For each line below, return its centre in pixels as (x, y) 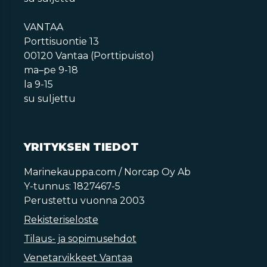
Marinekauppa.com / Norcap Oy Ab (107, 172)
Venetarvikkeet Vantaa (78, 257)
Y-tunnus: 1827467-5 (72, 186)
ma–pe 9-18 (51, 70)
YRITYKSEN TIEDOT (81, 147)
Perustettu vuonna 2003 (84, 200)
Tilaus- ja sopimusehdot (80, 238)
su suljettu (50, 98)
